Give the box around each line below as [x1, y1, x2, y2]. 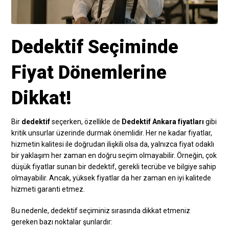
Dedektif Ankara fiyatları [122, 117, 204, 126]
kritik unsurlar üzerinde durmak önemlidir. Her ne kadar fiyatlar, [11, 128, 213, 137]
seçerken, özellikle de [50, 117, 122, 126]
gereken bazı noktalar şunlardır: [11, 217, 113, 226]
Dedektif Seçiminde [11, 36, 179, 58]
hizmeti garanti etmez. [11, 185, 85, 193]
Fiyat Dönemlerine [11, 61, 167, 83]
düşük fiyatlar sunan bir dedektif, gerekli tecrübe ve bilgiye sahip [11, 162, 217, 171]
